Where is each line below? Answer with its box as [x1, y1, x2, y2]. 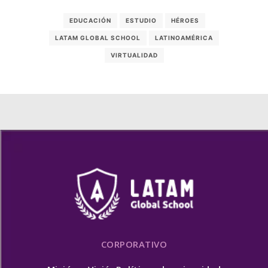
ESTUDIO [125, 16, 157, 24]
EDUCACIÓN [69, 16, 111, 24]
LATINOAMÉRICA [155, 33, 213, 41]
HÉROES [170, 16, 199, 24]
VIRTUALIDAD [110, 51, 158, 59]
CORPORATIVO [100, 237, 167, 250]
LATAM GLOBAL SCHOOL [55, 33, 141, 41]
